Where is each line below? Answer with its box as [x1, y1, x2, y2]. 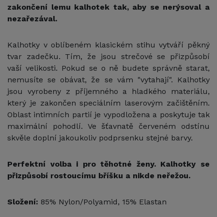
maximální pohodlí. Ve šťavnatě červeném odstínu [7, 121, 210, 131]
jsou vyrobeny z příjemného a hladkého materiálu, [7, 86, 210, 96]
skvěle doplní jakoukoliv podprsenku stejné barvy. [7, 133, 193, 142]
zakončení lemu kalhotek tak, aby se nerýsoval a [7, 2, 210, 12]
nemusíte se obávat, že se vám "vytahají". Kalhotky [7, 75, 210, 84]
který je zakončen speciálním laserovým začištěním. [7, 98, 210, 108]
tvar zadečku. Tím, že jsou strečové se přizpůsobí [7, 51, 210, 61]
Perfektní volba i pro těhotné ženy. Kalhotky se [7, 159, 210, 169]
